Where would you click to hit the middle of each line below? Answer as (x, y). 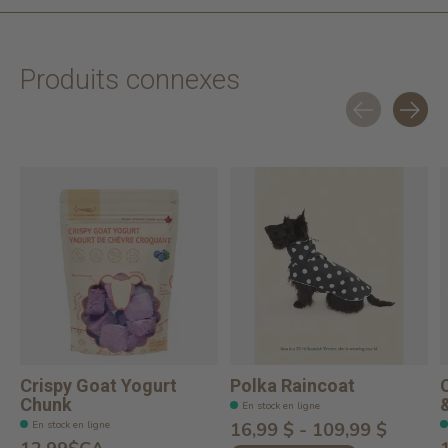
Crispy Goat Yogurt (98, 386)
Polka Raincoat (292, 386)
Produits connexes (130, 80)
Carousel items (72, 138)
